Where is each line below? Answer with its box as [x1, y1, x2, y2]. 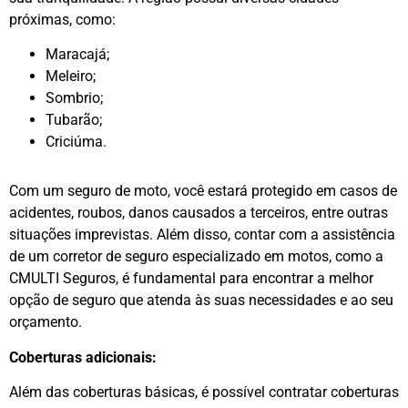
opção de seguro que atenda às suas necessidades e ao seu [9, 291, 393, 310]
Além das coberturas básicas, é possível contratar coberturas [9, 382, 399, 401]
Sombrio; [46, 89, 103, 107]
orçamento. [9, 313, 82, 331]
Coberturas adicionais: [9, 348, 157, 366]
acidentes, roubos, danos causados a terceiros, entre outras [9, 204, 388, 222]
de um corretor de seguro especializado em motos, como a [9, 248, 383, 266]
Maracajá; [46, 46, 109, 64]
